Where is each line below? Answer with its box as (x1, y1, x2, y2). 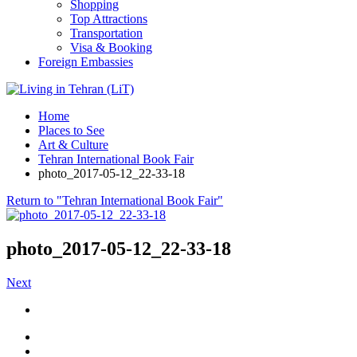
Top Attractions (70, 12, 147, 25)
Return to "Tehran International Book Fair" (6, 194, 223, 207)
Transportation (70, 26, 143, 40)
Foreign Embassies (38, 55, 133, 69)
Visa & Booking (70, 41, 152, 54)
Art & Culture (38, 138, 108, 151)
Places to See (38, 124, 104, 137)
